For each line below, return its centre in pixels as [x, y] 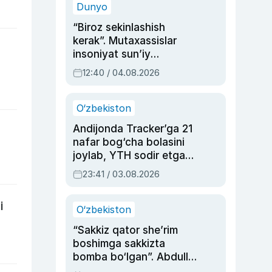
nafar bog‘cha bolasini [129, 142]
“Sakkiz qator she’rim [125, 230]
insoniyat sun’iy [112, 54]
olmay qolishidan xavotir [134, 81]
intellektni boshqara [122, 67]
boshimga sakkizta [119, 243]
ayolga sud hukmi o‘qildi [132, 169]
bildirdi [90, 94]
